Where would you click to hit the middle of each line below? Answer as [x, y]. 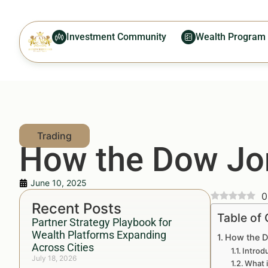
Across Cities [63, 247]
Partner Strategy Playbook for [102, 222]
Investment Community [116, 37]
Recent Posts [77, 208]
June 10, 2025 [59, 183]
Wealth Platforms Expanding [99, 235]
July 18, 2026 [54, 258]
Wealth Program [231, 37]
